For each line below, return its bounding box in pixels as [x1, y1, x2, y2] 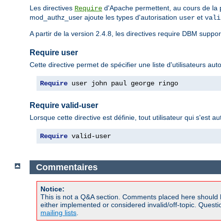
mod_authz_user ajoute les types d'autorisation [30, 13, 179, 21]
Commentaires [36, 162, 98, 172]
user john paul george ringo [68, 79, 178, 88]
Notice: [40, 185, 65, 193]
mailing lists [40, 209, 76, 217]
